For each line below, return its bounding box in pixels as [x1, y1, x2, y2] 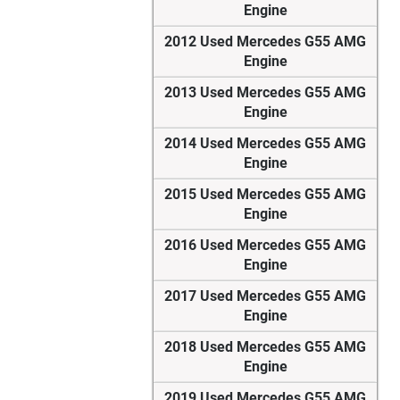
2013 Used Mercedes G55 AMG [164, 84, 366, 102]
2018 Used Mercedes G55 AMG [164, 338, 366, 356]
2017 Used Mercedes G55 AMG [164, 287, 366, 305]
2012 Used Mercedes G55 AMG [164, 33, 366, 51]
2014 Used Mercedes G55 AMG [164, 135, 366, 153]
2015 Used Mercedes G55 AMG [164, 186, 366, 204]
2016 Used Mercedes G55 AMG [164, 237, 366, 254]
